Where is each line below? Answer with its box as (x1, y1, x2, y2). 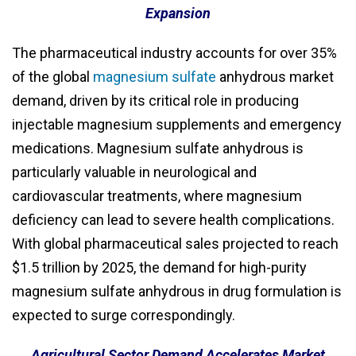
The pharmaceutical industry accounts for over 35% (12, 44, 337, 62)
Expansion (145, 5, 211, 22)
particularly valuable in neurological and (12, 164, 257, 181)
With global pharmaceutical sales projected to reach (12, 235, 339, 253)
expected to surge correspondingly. (12, 307, 235, 324)
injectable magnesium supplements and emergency (12, 116, 342, 133)
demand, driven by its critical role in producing (12, 92, 299, 110)
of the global (12, 68, 93, 86)
